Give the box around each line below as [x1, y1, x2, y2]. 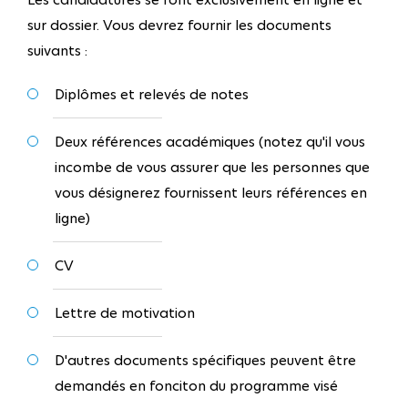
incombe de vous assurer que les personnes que [55, 158, 370, 178]
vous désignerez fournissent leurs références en [55, 183, 367, 203]
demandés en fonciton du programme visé [55, 376, 338, 396]
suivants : [27, 41, 87, 61]
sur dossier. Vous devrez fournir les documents [27, 15, 331, 36]
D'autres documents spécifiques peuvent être [55, 351, 356, 371]
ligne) [55, 209, 90, 229]
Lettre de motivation [55, 303, 195, 323]
